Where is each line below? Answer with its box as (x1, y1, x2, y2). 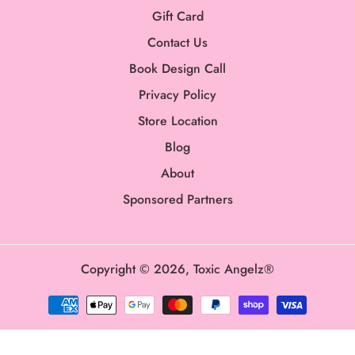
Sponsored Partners (122, 189, 233, 208)
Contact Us (147, 32, 208, 52)
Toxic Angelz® (193, 259, 274, 278)
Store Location (137, 111, 218, 130)
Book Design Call (129, 59, 226, 78)
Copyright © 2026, (81, 259, 193, 278)
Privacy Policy (139, 85, 216, 104)
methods (44, 309, 87, 327)
